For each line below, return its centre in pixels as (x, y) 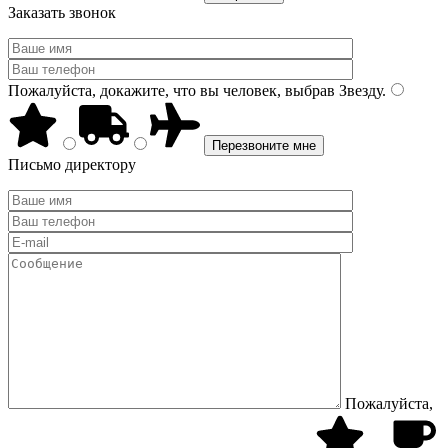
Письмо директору (72, 164)
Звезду (358, 90)
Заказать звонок (62, 12)
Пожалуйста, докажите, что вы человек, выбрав (171, 90)
